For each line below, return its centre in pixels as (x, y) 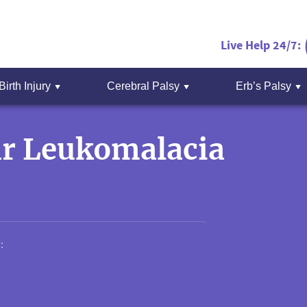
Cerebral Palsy (143, 86)
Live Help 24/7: (261, 45)
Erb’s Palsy (263, 86)
